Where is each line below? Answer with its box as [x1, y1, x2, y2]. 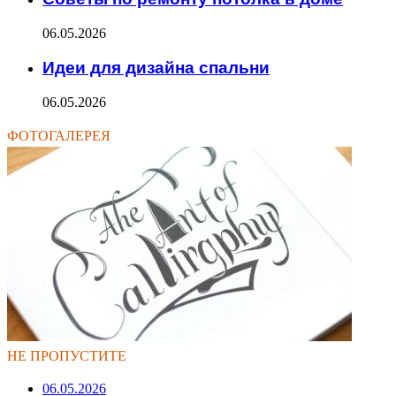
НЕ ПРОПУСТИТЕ [7, 345, 126, 366]
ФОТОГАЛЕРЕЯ [7, 125, 110, 146]
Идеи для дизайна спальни [42, 57, 270, 77]
